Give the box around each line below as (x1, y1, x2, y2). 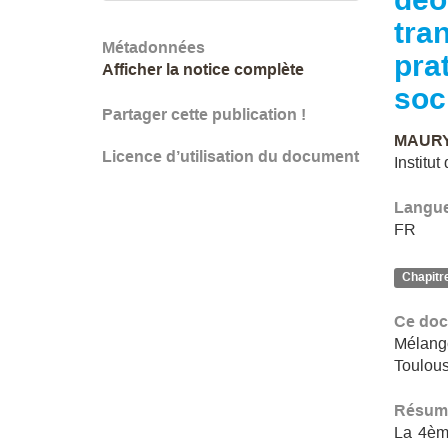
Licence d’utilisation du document (102, 148, 359, 165)
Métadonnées (102, 39, 205, 56)
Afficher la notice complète (102, 61, 304, 78)
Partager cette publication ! (102, 106, 306, 123)
